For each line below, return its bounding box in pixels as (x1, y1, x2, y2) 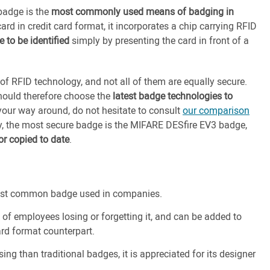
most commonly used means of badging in (51, 5, 234, 18)
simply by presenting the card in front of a (69, 34, 249, 47)
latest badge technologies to (113, 89, 233, 102)
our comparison (183, 104, 250, 117)
